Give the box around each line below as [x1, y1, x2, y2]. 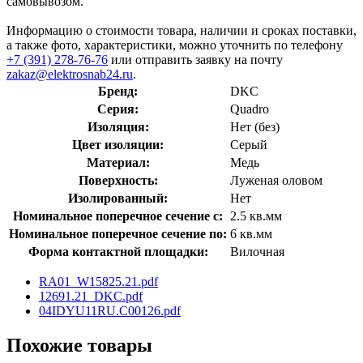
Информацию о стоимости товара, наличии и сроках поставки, [6, 23, 357, 37]
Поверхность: [78, 173, 158, 187]
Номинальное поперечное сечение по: [9, 226, 227, 241]
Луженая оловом [230, 173, 322, 187]
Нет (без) [230, 119, 280, 134]
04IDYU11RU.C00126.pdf [39, 303, 181, 318]
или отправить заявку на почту [108, 52, 283, 66]
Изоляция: [87, 119, 149, 134]
